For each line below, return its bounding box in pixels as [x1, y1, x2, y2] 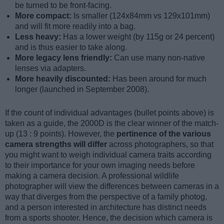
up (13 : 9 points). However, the [5, 129, 116, 138]
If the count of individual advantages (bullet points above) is [5, 108, 214, 117]
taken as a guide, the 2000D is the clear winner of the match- [5, 118, 218, 127]
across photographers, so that [107, 139, 213, 148]
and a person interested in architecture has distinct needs [5, 202, 206, 211]
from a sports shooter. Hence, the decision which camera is [5, 213, 212, 222]
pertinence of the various [116, 129, 211, 138]
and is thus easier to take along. [15, 42, 127, 51]
